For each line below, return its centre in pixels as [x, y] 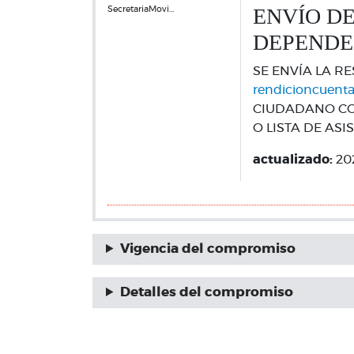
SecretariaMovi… [141, 9]
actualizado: [294, 160]
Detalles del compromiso [206, 292]
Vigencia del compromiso [207, 249]
